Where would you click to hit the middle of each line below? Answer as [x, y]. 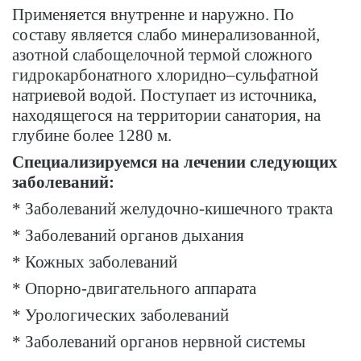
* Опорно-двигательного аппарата [134, 289]
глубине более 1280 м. [92, 136]
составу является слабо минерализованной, [166, 35]
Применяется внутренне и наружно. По [153, 15]
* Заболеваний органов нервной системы [159, 342]
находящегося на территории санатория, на [166, 116]
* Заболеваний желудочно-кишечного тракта [172, 209]
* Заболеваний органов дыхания [128, 236]
